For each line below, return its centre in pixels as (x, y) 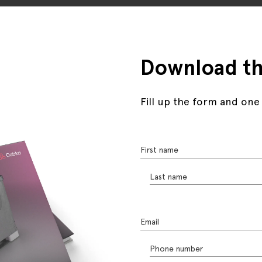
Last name (168, 176)
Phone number (176, 248)
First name (159, 149)
